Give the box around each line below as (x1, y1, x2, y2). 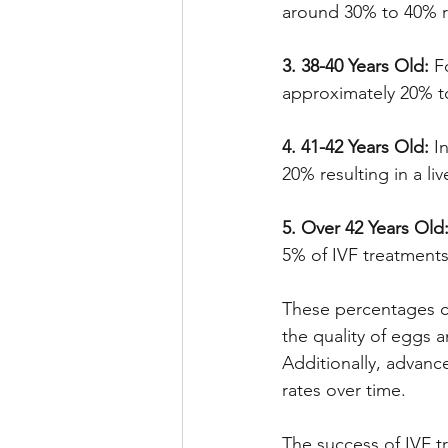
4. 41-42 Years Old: (282, 136, 429, 158)
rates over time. (282, 379, 406, 401)
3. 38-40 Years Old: (282, 55, 429, 77)
